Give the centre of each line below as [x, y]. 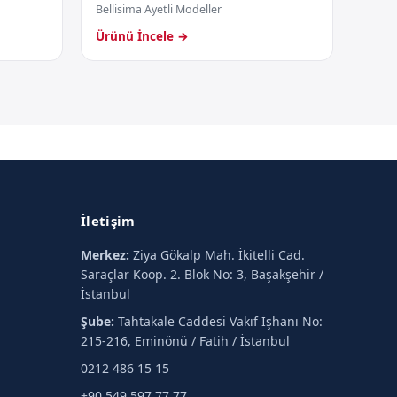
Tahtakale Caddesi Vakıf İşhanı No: [219, 321]
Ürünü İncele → [142, 36]
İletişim [108, 221]
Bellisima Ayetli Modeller [159, 9]
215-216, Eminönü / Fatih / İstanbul [186, 341]
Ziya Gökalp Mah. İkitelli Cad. [218, 255]
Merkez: [105, 255]
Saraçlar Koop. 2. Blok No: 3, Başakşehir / [202, 274]
